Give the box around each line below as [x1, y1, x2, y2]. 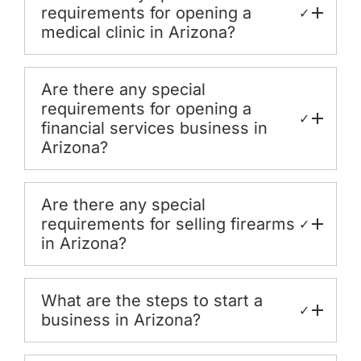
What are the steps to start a [41, 290, 263, 310]
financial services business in [41, 118, 268, 138]
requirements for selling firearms [41, 214, 295, 234]
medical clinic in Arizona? [41, 22, 235, 42]
